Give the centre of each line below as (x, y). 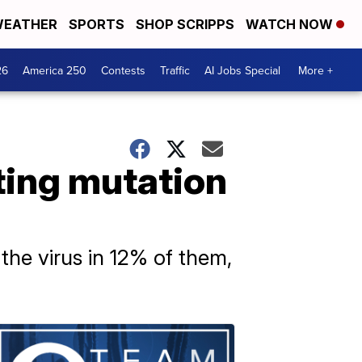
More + (316, 70)
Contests (123, 70)
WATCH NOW (291, 24)
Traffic (175, 70)
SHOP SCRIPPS (185, 24)
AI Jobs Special (242, 70)
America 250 (55, 70)
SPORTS (97, 24)
